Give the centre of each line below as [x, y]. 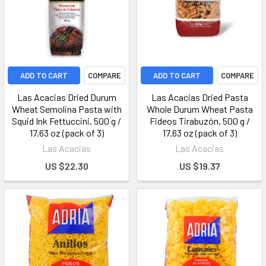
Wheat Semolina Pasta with [66, 109]
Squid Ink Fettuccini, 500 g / [66, 121]
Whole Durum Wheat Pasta [199, 109]
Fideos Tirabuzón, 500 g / [199, 121]
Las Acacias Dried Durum [66, 97]
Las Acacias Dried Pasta [199, 97]
